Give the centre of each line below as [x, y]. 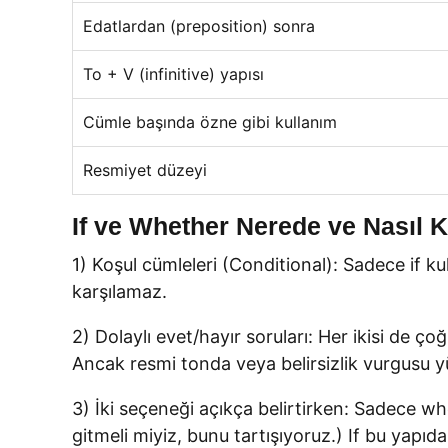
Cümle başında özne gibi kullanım [210, 122]
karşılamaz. [119, 291]
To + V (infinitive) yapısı [173, 74]
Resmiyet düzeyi [145, 170]
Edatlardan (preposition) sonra [199, 26]
